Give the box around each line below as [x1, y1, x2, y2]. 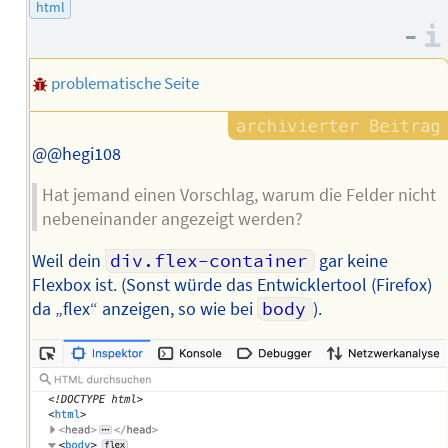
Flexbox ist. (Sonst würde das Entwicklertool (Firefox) [31, 274, 432, 297]
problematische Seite [50, 72, 199, 95]
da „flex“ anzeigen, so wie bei [31, 298, 257, 321]
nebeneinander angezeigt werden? [41, 208, 303, 231]
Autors [215, 16, 266, 39]
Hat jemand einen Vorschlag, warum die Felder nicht [41, 184, 436, 207]
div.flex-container [110, 250, 309, 273]
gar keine [314, 250, 388, 273]
